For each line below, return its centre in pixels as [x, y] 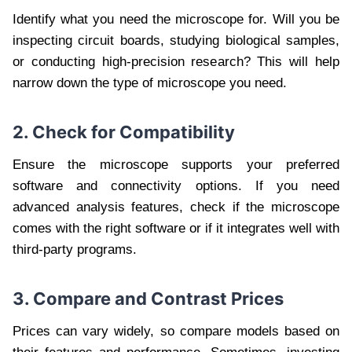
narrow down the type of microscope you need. [150, 83]
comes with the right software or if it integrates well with [176, 229]
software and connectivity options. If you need [176, 186]
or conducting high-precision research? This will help [176, 62]
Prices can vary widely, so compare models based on [176, 332]
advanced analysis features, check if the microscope [176, 207]
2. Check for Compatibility [124, 132]
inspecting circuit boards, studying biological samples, [176, 41]
